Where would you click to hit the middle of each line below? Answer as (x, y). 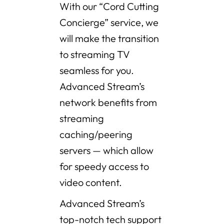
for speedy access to (104, 166)
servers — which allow (106, 150)
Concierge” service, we (109, 22)
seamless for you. (97, 70)
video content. (92, 182)
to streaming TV (95, 54)
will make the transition (109, 38)
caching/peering (96, 134)
